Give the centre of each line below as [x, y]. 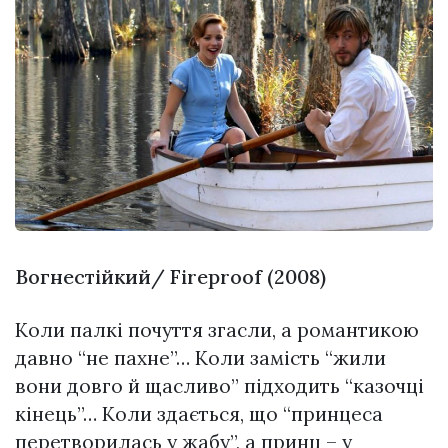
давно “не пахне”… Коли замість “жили [200, 357]
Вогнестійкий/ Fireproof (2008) [170, 277]
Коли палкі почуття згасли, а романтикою [217, 329]
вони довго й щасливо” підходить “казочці [219, 385]
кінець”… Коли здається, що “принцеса [199, 413]
